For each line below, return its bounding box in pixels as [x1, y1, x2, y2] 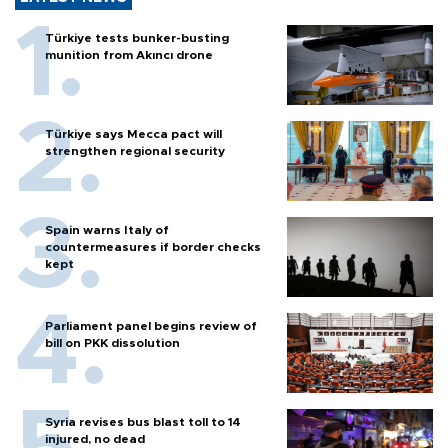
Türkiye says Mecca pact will [45, 128, 222, 141]
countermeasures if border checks [45, 241, 261, 254]
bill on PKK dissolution [45, 337, 180, 350]
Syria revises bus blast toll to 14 [45, 416, 241, 429]
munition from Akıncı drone [45, 49, 213, 62]
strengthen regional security [45, 145, 225, 158]
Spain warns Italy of [45, 224, 169, 237]
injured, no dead [45, 433, 145, 446]
